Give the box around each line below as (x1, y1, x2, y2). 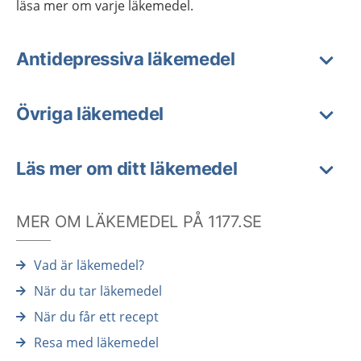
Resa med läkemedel (34, 334, 159, 351)
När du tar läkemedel (34, 282, 162, 300)
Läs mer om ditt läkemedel (16, 158, 238, 179)
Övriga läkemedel (16, 103, 164, 124)
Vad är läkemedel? (34, 256, 144, 274)
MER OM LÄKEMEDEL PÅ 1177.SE (16, 212, 262, 231)
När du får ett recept (34, 308, 159, 326)
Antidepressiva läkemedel (16, 48, 235, 69)
